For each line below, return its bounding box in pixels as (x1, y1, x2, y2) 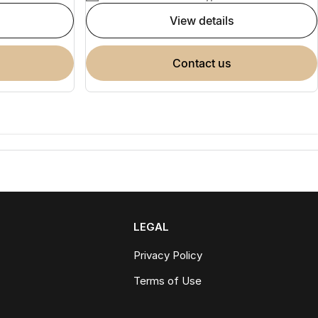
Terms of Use (133, 273, 202, 287)
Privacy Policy (133, 248, 203, 262)
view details (177, 13, 234, 28)
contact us (180, 55, 231, 70)
